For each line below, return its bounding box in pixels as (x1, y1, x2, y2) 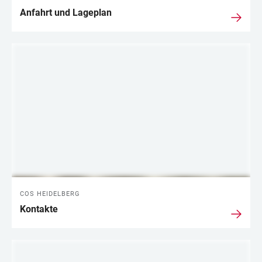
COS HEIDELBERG (20, 190, 80, 198)
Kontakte (20, 204, 58, 215)
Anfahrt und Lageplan (20, 6, 112, 18)
